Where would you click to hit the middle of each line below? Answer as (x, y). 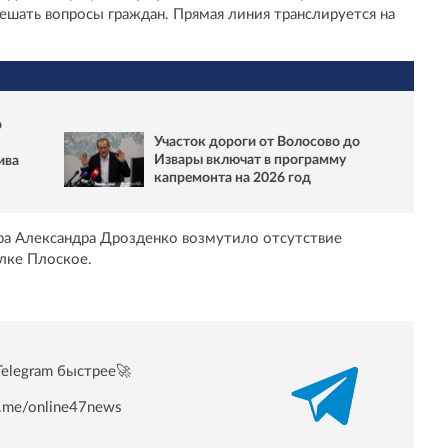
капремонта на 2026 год (232, 177)
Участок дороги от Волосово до (257, 141)
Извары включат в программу (250, 159)
